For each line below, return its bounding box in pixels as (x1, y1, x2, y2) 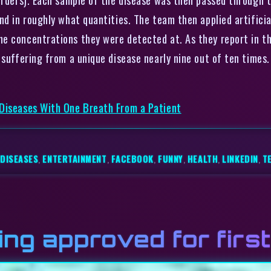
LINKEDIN (222, 152, 258, 166)
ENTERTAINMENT (42, 152, 107, 166)
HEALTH (187, 152, 218, 166)
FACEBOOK (111, 152, 154, 166)
